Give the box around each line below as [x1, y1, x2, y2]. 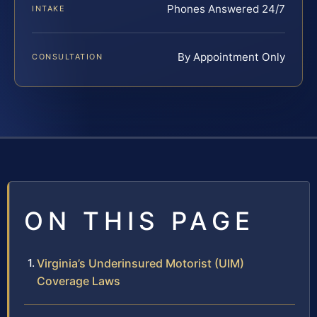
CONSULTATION [32, 51, 103, 62]
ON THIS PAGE [24, 205, 255, 236]
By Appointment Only [178, 50, 285, 64]
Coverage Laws [37, 273, 120, 288]
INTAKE [32, 3, 66, 13]
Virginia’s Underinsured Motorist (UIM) [37, 255, 244, 270]
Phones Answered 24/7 [167, 1, 285, 16]
